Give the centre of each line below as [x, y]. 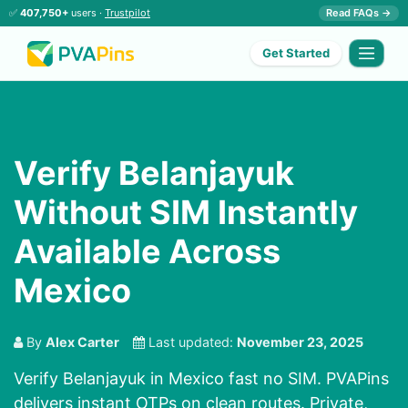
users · [87, 13]
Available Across [147, 252]
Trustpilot [127, 13]
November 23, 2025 [300, 342]
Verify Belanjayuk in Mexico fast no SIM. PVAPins [201, 379]
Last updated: [191, 342]
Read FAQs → [359, 13]
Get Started [296, 53]
